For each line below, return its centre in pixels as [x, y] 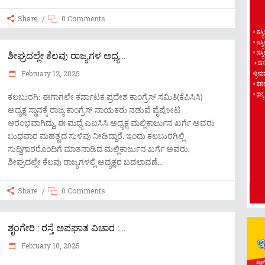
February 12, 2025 [50, 73]
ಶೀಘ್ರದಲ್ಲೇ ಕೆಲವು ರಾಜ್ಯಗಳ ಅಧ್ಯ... [67, 55]
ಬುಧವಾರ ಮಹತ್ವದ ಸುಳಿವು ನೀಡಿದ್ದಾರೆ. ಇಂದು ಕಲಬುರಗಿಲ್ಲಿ [96, 136]
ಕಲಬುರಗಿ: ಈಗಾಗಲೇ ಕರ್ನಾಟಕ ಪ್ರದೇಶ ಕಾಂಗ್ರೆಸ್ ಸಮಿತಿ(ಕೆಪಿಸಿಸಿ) [105, 97]
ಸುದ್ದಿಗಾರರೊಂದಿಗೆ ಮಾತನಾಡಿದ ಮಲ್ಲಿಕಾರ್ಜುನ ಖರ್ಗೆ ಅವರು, [99, 149]
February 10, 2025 [50, 245]
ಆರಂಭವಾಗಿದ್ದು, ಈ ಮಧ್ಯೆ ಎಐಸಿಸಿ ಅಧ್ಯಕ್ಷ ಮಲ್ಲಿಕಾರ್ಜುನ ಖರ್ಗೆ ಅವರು [111, 123]
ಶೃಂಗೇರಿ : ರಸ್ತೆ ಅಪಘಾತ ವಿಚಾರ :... [67, 227]
